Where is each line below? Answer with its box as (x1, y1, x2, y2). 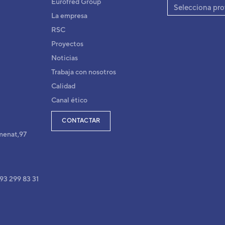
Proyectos (51, 39, 84, 48)
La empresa (51, 11, 88, 20)
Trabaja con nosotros (51, 67, 117, 76)
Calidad (51, 81, 76, 90)
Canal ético (51, 95, 88, 104)
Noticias (51, 53, 78, 62)
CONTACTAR (62, 117, 100, 125)
